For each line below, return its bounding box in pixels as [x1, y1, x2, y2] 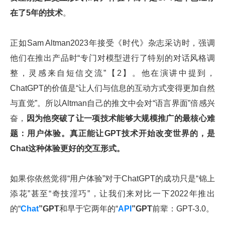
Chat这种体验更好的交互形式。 [10, 144, 125, 153]
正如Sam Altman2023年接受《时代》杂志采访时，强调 [10, 38, 215, 47]
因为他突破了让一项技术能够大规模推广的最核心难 [26, 114, 215, 123]
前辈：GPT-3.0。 [152, 204, 214, 213]
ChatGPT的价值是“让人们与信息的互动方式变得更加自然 [10, 83, 215, 92]
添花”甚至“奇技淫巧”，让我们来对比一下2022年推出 [10, 189, 215, 198]
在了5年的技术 [10, 8, 63, 17]
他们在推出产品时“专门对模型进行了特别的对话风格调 [10, 53, 215, 62]
